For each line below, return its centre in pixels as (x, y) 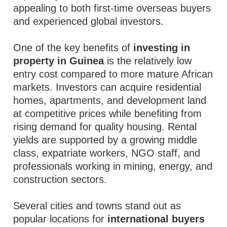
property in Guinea (59, 61)
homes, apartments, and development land (110, 100)
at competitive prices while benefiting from (108, 113)
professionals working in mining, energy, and (113, 166)
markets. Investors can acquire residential (107, 87)
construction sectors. (60, 179)
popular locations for (61, 219)
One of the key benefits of (73, 48)
